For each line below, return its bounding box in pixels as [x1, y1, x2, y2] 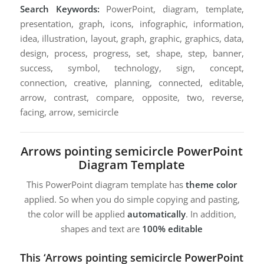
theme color [186, 179, 237, 191]
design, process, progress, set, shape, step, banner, [19, 47, 245, 59]
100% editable [142, 223, 203, 235]
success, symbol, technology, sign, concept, [19, 61, 245, 74]
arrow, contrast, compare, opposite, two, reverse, [19, 91, 245, 103]
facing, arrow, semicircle [19, 105, 118, 118]
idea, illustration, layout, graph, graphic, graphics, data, [19, 32, 245, 44]
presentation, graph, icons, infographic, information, [19, 17, 245, 29]
